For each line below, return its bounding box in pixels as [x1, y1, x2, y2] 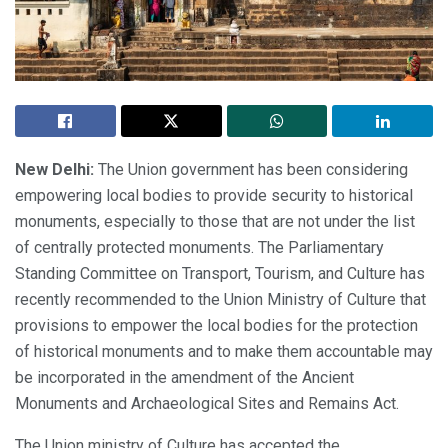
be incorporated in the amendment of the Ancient [15, 368, 354, 388]
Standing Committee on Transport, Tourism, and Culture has [15, 264, 425, 284]
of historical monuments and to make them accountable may [15, 342, 433, 362]
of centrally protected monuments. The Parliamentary [15, 238, 384, 258]
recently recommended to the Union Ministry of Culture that [15, 290, 426, 310]
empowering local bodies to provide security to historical [15, 186, 413, 206]
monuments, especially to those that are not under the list [15, 212, 415, 232]
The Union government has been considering [98, 160, 408, 180]
